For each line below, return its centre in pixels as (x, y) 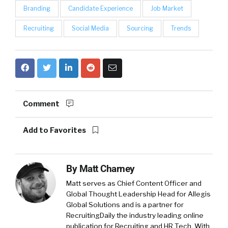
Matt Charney (107, 169)
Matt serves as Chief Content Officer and (134, 183)
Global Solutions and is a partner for (125, 205)
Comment (42, 104)
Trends (181, 28)
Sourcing (140, 28)
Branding (37, 9)
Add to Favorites (55, 131)
